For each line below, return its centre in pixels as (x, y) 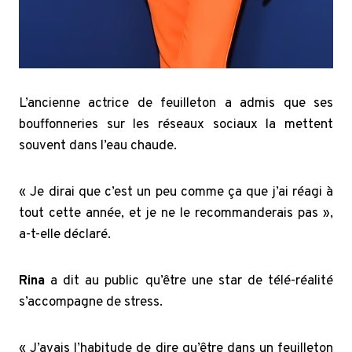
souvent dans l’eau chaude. (98, 146)
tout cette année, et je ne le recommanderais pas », (176, 213)
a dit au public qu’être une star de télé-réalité (189, 281)
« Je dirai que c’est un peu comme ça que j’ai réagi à (176, 192)
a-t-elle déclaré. (65, 235)
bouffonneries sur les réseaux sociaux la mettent (176, 125)
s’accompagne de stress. (91, 302)
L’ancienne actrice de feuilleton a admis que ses (176, 103)
